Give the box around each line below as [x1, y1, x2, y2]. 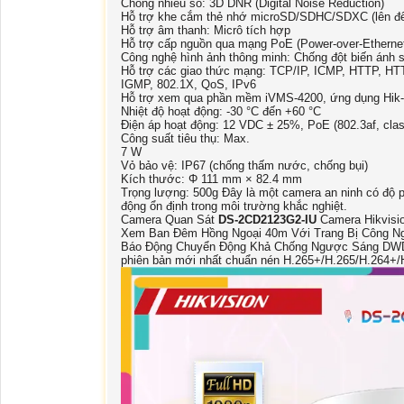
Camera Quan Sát [121, 213, 218, 227]
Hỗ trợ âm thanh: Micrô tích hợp [121, 23, 290, 38]
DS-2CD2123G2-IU [218, 213, 317, 227]
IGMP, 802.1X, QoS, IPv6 [121, 78, 256, 92]
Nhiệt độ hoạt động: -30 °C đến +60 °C [121, 105, 321, 119]
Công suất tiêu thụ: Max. [121, 132, 250, 146]
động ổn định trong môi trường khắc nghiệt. [121, 199, 347, 214]
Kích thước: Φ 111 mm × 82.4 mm [121, 172, 302, 187]
